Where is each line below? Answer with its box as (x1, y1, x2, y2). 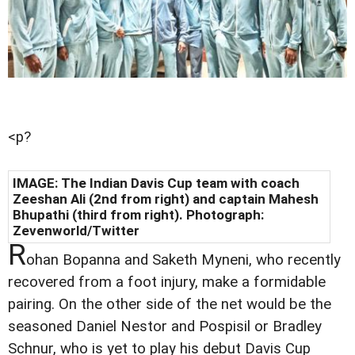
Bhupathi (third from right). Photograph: (13, 207, 264, 223)
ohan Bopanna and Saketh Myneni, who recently (26, 251, 341, 269)
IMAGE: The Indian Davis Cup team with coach (13, 175, 300, 192)
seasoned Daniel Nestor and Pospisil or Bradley (8, 318, 322, 336)
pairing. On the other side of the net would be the (8, 296, 331, 314)
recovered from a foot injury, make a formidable (8, 273, 326, 292)
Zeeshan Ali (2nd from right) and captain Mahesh (13, 191, 319, 208)
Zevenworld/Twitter (13, 223, 139, 239)
